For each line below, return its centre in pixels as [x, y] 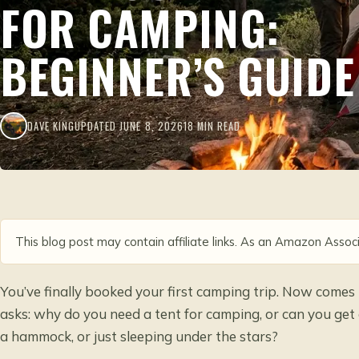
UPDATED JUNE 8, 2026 [129, 126]
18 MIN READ [212, 126]
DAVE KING [51, 126]
